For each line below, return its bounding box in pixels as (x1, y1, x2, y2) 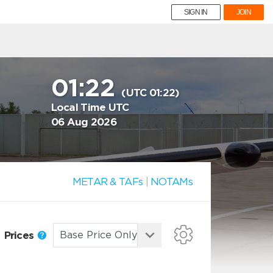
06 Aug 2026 (51, 116, 117, 128)
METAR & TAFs (72, 175, 143, 188)
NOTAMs (151, 175, 193, 188)
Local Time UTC (51, 101, 129, 113)
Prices (4, 229, 37, 241)
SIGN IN (183, 8, 208, 16)
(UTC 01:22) (121, 87, 180, 99)
